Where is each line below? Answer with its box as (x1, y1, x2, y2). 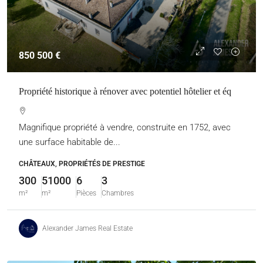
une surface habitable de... (19, 137, 120, 147)
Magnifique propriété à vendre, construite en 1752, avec (19, 122, 231, 133)
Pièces (76, 189, 96, 197)
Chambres (102, 189, 134, 197)
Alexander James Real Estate (42, 224, 133, 232)
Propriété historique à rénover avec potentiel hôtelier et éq (19, 86, 231, 96)
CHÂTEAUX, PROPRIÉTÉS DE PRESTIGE (19, 160, 145, 168)
